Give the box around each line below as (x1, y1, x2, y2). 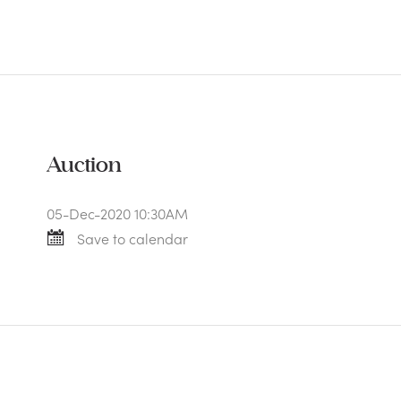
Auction (47, 155, 122, 176)
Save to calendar (77, 228, 188, 248)
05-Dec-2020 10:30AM (47, 203, 188, 223)
